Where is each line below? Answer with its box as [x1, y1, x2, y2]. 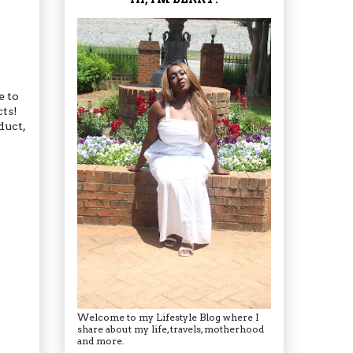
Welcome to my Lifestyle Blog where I [77, 310, 259, 323]
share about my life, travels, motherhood [77, 322, 264, 335]
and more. [77, 334, 124, 347]
